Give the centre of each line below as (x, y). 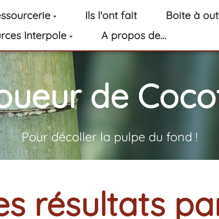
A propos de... (134, 35)
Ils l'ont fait (111, 15)
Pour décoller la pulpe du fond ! (109, 137)
